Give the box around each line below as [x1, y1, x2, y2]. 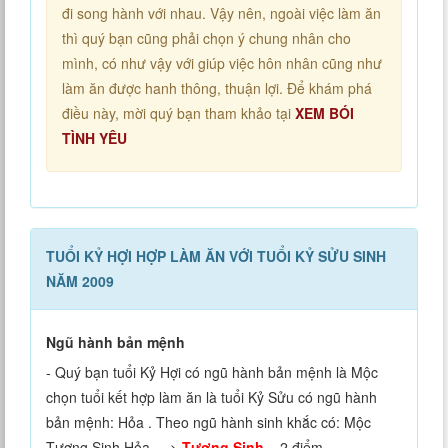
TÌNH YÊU [62, 128, 127, 149]
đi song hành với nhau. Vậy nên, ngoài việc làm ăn [62, 3, 381, 24]
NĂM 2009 [46, 271, 114, 292]
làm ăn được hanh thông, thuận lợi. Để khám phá [62, 78, 372, 99]
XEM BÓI [295, 103, 354, 124]
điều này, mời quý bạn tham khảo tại [62, 103, 295, 124]
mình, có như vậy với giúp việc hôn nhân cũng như [62, 53, 382, 74]
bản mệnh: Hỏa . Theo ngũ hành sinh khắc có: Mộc [46, 412, 371, 433]
